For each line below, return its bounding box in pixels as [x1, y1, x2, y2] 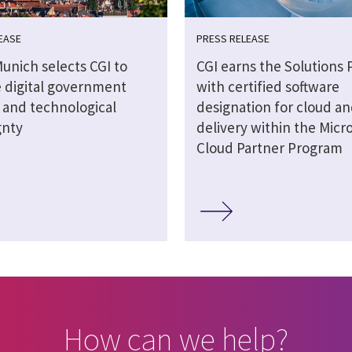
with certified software [196, 77, 339, 97]
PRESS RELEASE [196, 31, 269, 46]
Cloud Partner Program [196, 138, 343, 158]
